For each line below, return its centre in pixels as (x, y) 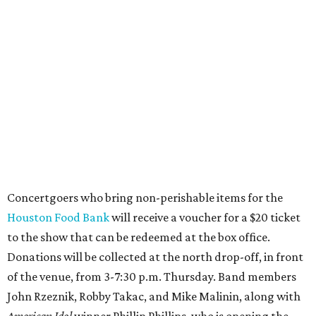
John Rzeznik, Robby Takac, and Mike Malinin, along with (154, 296)
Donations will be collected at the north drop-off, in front (155, 257)
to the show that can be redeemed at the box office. (139, 237)
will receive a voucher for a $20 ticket (205, 217)
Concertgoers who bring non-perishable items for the (145, 197)
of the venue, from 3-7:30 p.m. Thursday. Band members (152, 276)
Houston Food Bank (58, 217)
